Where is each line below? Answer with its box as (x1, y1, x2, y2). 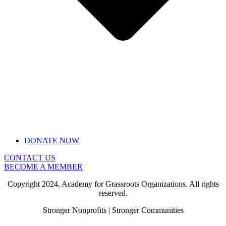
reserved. (98, 189, 128, 198)
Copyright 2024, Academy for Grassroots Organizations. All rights (7, 180, 219, 189)
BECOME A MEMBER (4, 162, 83, 172)
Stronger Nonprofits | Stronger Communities (42, 206, 184, 215)
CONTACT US (4, 153, 55, 162)
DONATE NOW (24, 136, 79, 145)
